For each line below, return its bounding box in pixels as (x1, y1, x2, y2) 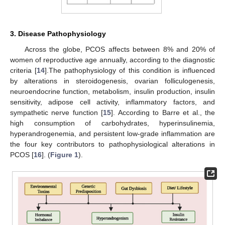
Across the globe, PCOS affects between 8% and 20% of (24, 45, 215, 53)
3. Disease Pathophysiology (10, 29, 106, 38)
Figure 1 (50, 150, 78, 159)
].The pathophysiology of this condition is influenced (45, 66, 215, 74)
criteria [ (10, 66, 37, 74)
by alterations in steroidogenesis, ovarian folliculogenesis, (10, 76, 215, 85)
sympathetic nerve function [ (10, 108, 103, 117)
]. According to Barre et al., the (111, 108, 215, 117)
